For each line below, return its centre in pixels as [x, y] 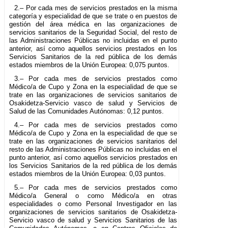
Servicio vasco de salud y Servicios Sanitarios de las [93, 220]
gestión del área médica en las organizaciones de [93, 24]
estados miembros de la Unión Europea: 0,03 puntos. [88, 174]
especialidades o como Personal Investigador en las [93, 204]
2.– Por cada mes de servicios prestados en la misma [96, 8]
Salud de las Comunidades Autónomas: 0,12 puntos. [87, 111]
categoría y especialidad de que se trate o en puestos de [93, 16]
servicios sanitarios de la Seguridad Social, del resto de [93, 33]
